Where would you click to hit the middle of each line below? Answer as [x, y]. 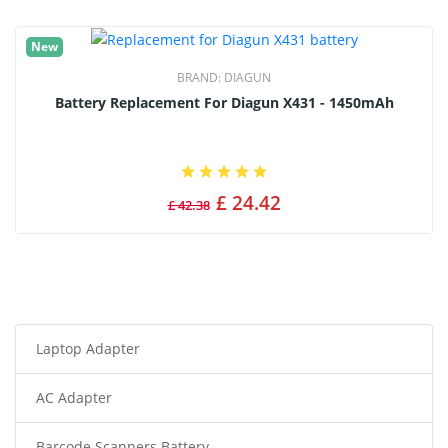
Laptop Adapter [88, 349]
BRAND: [200, 78]
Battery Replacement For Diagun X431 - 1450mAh [224, 103]
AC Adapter [74, 398]
